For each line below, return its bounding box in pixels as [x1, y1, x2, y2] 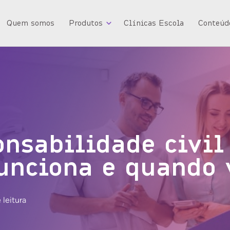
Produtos [69, 19, 103, 27]
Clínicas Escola [124, 19, 184, 27]
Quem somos [7, 19, 54, 27]
